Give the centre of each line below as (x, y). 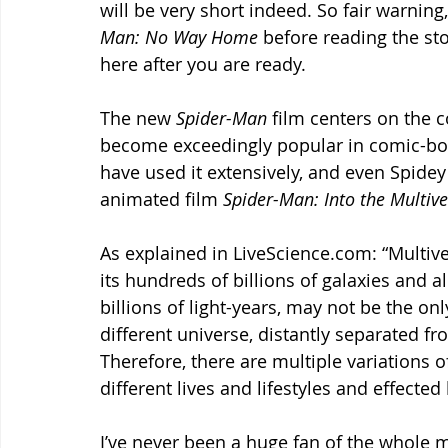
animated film (161, 198)
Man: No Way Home (179, 36)
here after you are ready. (205, 63)
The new (138, 117)
